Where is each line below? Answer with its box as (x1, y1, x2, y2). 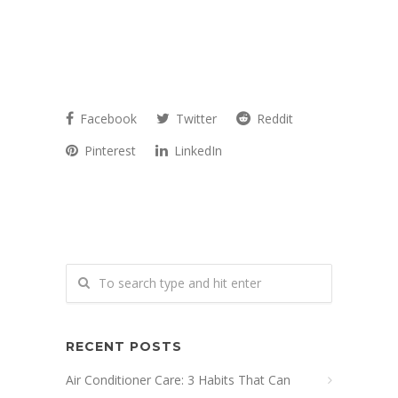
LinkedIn (171, 142, 222, 160)
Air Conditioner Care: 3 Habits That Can (66, 371, 291, 389)
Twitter (172, 110, 217, 128)
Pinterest (81, 142, 136, 160)
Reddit (253, 110, 293, 128)
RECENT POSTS (66, 338, 182, 355)
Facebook (76, 110, 137, 128)
